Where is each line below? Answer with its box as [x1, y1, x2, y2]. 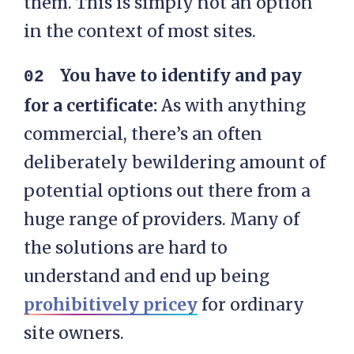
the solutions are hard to [24, 237, 228, 259]
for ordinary [198, 294, 304, 316]
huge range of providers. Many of [24, 209, 299, 231]
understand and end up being [24, 265, 269, 288]
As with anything [157, 95, 306, 117]
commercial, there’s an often [24, 123, 262, 145]
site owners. [24, 322, 124, 345]
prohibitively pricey [24, 294, 198, 316]
